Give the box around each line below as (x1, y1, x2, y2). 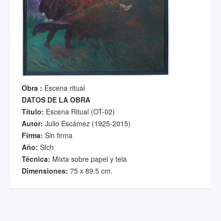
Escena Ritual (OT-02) (44, 107, 115, 116)
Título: (22, 107, 44, 116)
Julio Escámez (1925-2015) (43, 118, 131, 128)
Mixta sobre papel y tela (50, 154, 127, 164)
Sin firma (43, 130, 73, 140)
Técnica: (22, 154, 50, 164)
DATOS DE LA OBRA (22, 95, 90, 105)
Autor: (22, 118, 43, 128)
